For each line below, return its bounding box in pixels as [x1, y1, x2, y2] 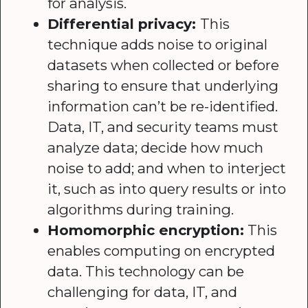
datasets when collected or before [47, 56, 280, 74]
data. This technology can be [47, 262, 245, 280]
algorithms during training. [47, 200, 234, 218]
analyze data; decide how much [47, 138, 264, 156]
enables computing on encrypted [47, 241, 276, 259]
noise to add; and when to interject [47, 159, 287, 177]
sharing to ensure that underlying [47, 76, 279, 94]
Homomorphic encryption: [47, 221, 245, 239]
